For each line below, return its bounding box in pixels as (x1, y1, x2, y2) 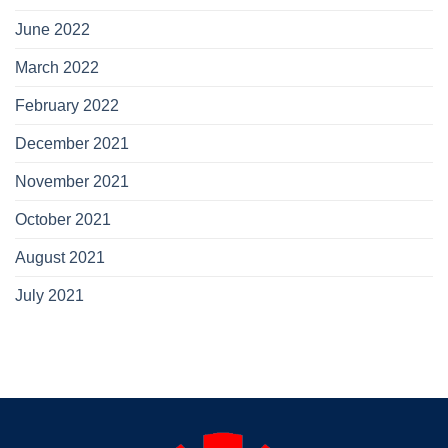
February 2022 (15, 97, 119, 115)
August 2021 (15, 249, 105, 267)
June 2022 (15, 21, 90, 39)
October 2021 (15, 211, 111, 229)
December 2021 (15, 135, 129, 153)
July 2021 (15, 287, 84, 305)
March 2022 (15, 59, 99, 77)
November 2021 (15, 173, 129, 191)
